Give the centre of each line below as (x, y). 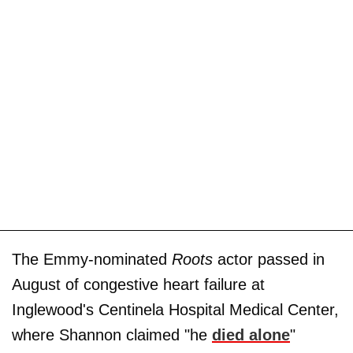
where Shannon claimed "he (112, 335)
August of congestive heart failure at (138, 285)
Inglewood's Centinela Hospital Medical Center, (175, 310)
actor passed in (269, 260)
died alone (251, 335)
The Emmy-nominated (92, 260)
